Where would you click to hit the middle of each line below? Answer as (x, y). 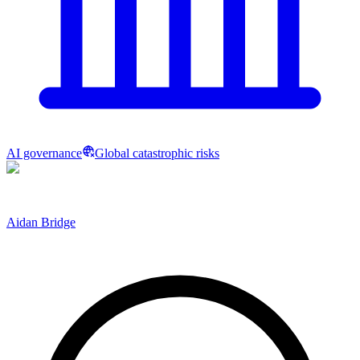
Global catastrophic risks (157, 153)
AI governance (44, 153)
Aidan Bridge (41, 222)
